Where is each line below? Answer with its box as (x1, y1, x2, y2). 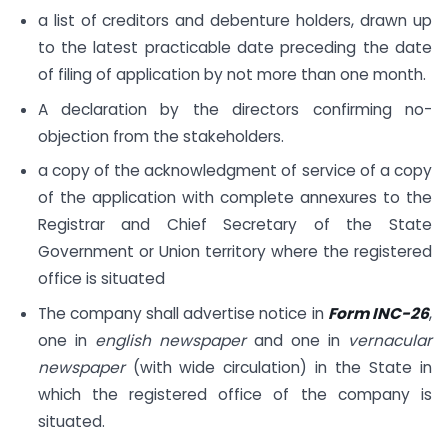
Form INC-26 (327, 303, 429, 325)
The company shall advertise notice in (37, 303, 328, 325)
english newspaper (94, 330, 254, 352)
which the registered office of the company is (37, 384, 432, 406)
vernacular (348, 330, 433, 352)
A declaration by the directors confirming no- (37, 98, 432, 120)
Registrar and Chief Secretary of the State (37, 214, 432, 236)
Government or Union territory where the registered (37, 241, 432, 263)
